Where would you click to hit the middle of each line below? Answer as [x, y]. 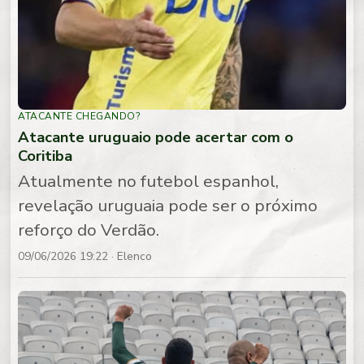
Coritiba [45, 155]
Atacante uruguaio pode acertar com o [156, 136]
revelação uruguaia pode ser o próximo [168, 206]
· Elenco [130, 257]
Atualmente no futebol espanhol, [149, 182]
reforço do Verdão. [89, 230]
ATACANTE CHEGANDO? [79, 117]
